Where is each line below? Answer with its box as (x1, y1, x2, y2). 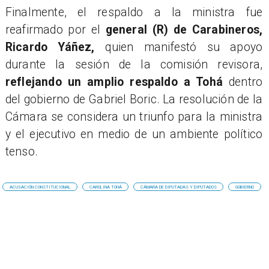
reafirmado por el (5, 22, 106, 37)
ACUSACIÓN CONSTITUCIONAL (10, 184, 71, 190)
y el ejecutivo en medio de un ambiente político (5, 127, 263, 141)
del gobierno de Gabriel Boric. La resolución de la (5, 92, 263, 106)
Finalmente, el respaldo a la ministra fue (5, 5, 263, 19)
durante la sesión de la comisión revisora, (5, 57, 263, 71)
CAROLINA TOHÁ (89, 184, 122, 190)
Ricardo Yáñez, (5, 40, 105, 54)
